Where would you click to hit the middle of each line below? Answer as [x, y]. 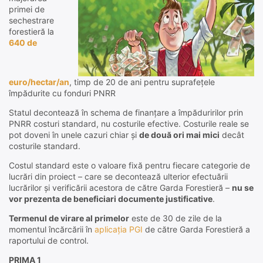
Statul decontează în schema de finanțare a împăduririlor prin [126, 113]
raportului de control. [49, 241]
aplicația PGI [119, 230]
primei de [27, 9]
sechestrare [31, 21]
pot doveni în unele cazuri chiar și [74, 135]
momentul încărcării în [52, 230]
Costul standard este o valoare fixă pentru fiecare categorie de [129, 166]
